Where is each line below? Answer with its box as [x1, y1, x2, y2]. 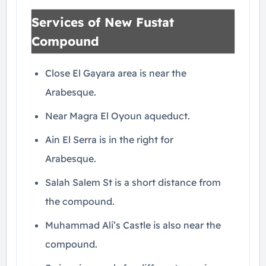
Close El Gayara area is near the [45, 67, 186, 79]
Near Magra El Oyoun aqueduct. [45, 110, 190, 122]
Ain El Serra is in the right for [45, 134, 173, 145]
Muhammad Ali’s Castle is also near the [45, 219, 221, 231]
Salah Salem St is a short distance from [45, 176, 221, 188]
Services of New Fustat [31, 14, 174, 30]
